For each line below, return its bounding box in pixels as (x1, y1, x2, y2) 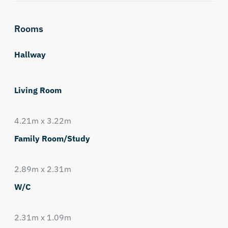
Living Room (14, 85, 62, 95)
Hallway (14, 49, 46, 60)
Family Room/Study (14, 133, 90, 144)
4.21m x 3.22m (14, 116, 71, 126)
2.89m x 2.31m (14, 164, 71, 174)
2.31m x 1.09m (14, 212, 71, 222)
